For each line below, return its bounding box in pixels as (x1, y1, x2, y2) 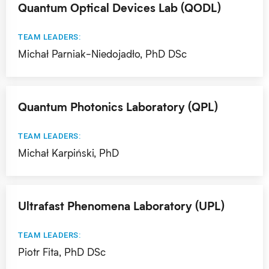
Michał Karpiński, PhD (18, 147, 119, 159)
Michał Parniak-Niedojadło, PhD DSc (18, 47, 187, 60)
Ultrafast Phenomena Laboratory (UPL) (18, 199, 225, 213)
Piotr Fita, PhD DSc (18, 246, 106, 258)
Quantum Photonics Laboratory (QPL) (18, 100, 218, 113)
